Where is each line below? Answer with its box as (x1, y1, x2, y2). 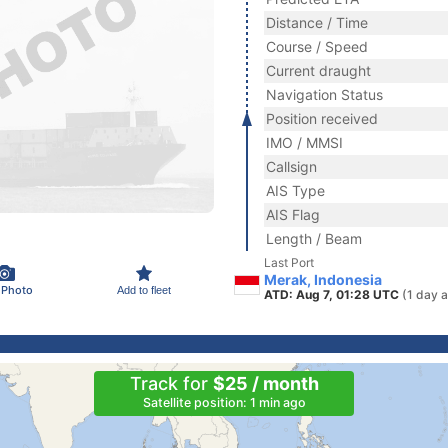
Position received (266, 110, 378, 127)
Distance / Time (266, 14, 368, 31)
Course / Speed (266, 38, 368, 55)
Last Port (264, 255, 314, 270)
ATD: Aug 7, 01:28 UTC (264, 287, 402, 302)
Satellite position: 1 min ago (142, 395, 306, 410)
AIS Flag (266, 206, 320, 223)
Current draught (266, 62, 371, 79)
